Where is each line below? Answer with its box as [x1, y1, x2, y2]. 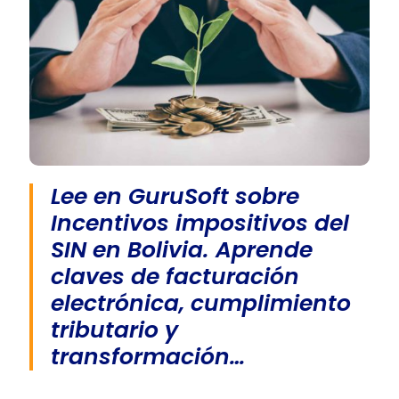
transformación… [51, 340, 245, 372]
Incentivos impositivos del [51, 207, 349, 239]
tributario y [51, 313, 178, 346]
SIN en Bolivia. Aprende [51, 233, 313, 265]
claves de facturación [51, 260, 299, 292]
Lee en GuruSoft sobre [51, 180, 299, 212]
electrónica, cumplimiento [51, 287, 351, 319]
